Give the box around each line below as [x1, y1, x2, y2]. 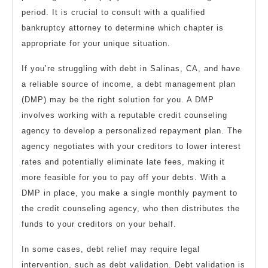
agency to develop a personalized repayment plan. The [22, 126, 242, 136]
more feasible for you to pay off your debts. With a [22, 173, 226, 182]
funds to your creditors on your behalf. [22, 220, 176, 229]
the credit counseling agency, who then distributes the [22, 204, 240, 214]
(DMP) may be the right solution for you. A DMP [22, 95, 214, 105]
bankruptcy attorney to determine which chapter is [22, 23, 224, 33]
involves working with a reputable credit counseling [22, 111, 227, 120]
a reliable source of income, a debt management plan [22, 80, 236, 89]
